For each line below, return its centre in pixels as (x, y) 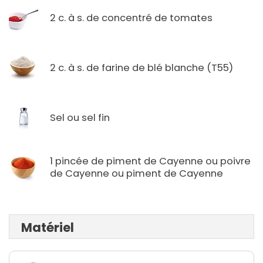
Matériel (48, 228)
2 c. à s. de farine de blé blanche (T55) (141, 68)
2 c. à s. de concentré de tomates (131, 18)
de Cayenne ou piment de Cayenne (136, 174)
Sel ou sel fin (80, 117)
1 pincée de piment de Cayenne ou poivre (150, 161)
